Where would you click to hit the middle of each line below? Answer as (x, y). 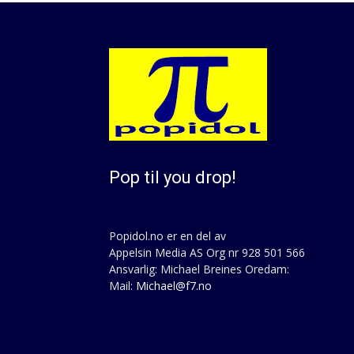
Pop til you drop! (173, 177)
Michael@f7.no (174, 286)
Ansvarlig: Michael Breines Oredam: (199, 269)
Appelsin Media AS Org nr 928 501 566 (207, 252)
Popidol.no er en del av (168, 236)
